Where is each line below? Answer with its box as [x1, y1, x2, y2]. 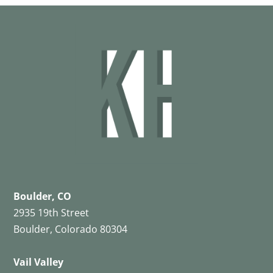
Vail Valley [13, 255, 64, 269]
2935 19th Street [13, 205, 90, 219]
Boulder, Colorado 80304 [13, 222, 128, 236]
